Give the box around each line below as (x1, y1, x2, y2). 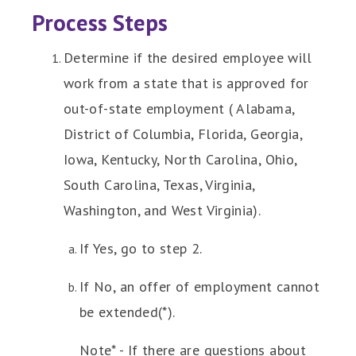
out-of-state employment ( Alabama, (64, 99, 295, 118)
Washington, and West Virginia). (64, 201, 265, 219)
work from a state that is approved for (64, 74, 309, 92)
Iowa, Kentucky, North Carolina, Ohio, (64, 150, 297, 168)
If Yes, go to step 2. (79, 239, 203, 257)
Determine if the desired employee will (64, 48, 312, 67)
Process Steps (32, 8, 168, 37)
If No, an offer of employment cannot (79, 277, 319, 296)
